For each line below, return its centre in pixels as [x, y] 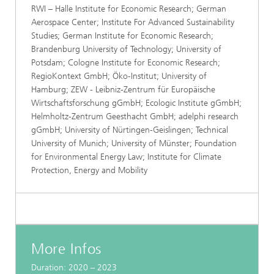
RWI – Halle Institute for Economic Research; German [129, 9]
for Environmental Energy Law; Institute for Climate [126, 157]
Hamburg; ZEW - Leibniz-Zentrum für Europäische [123, 89]
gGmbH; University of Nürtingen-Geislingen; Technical [130, 130]
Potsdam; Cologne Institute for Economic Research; [126, 62]
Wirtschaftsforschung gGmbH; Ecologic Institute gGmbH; [136, 103]
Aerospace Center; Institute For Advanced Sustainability [133, 22]
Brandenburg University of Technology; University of [126, 49]
